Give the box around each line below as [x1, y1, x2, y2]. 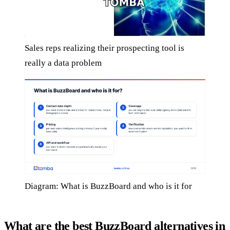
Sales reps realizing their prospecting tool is [25, 43, 184, 53]
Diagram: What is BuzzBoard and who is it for [25, 181, 192, 191]
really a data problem [25, 58, 102, 68]
